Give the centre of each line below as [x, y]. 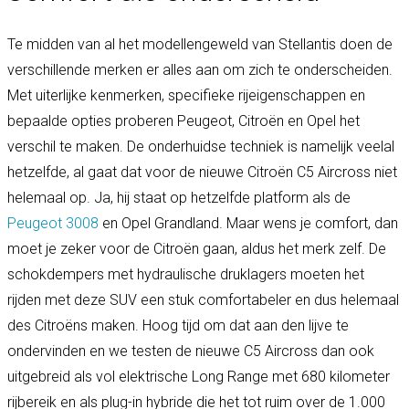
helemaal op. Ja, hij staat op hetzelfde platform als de [179, 198]
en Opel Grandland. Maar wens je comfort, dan [248, 224]
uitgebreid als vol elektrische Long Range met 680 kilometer [199, 377]
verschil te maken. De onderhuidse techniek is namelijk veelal [201, 147]
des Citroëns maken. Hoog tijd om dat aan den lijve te [178, 326]
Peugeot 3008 [53, 224]
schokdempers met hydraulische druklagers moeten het [186, 275]
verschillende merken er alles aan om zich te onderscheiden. [200, 70]
